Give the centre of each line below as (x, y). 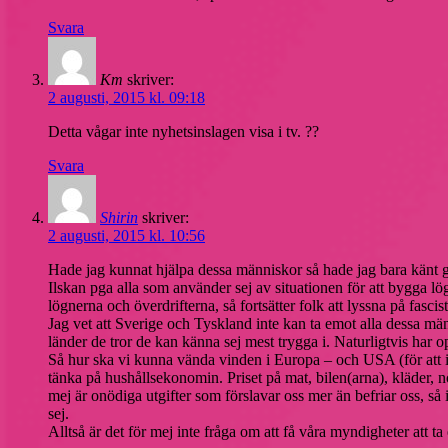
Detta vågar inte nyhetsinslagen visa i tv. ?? (183, 131)
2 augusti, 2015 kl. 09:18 (126, 97)
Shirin (119, 217)
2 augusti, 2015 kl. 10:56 (126, 235)
